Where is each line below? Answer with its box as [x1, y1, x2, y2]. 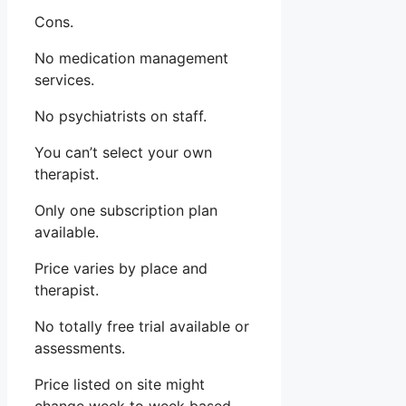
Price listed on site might [34, 375, 205, 394]
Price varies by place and [34, 259, 208, 278]
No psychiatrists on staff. [34, 107, 207, 126]
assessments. [34, 339, 125, 358]
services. [34, 71, 94, 90]
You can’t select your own [34, 143, 212, 162]
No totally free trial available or [34, 317, 249, 336]
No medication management [34, 49, 228, 68]
